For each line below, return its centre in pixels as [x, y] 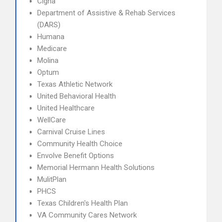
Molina [48, 60]
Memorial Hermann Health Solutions [96, 167]
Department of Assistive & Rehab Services [106, 13]
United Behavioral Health [77, 96]
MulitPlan [52, 179]
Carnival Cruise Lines [71, 132]
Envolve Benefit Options [76, 156]
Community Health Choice [80, 144]
